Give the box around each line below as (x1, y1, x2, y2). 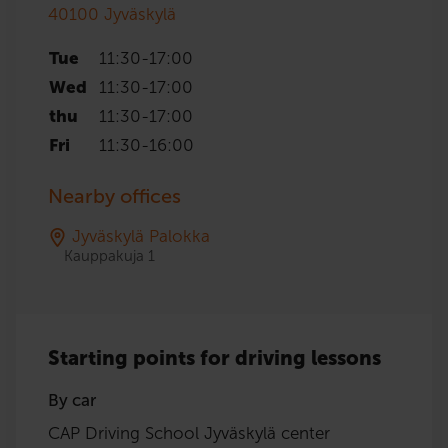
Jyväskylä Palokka (72, 226, 210, 247)
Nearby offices (48, 184, 181, 209)
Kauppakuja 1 (64, 247, 155, 266)
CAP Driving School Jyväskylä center (48, 423, 330, 444)
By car (48, 390, 96, 411)
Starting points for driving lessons (48, 346, 381, 371)
